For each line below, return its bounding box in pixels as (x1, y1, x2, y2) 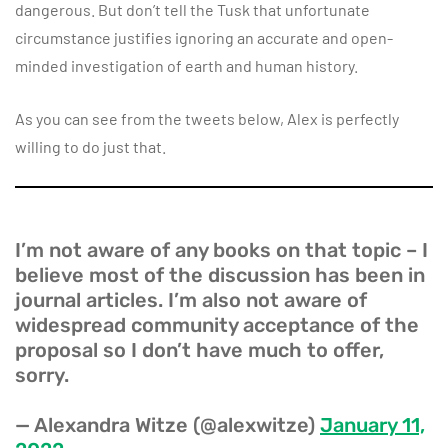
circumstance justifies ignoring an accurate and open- (15, 27, 393, 47)
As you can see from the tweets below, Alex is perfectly (15, 108, 399, 128)
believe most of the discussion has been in (15, 262, 425, 287)
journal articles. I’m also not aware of (15, 287, 367, 312)
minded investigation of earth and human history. (15, 55, 358, 75)
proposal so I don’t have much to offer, (15, 337, 384, 362)
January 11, (320, 412, 425, 437)
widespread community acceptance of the (15, 312, 419, 337)
